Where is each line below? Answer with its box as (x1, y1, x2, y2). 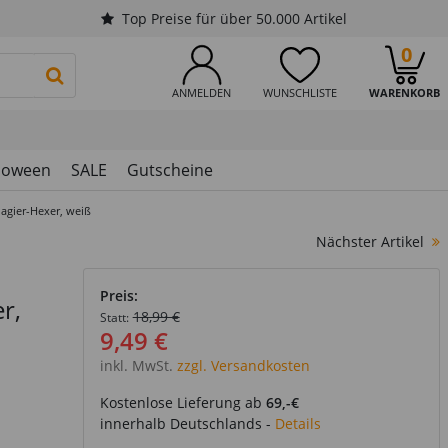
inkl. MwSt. (99, 356, 173, 375)
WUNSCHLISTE (263, 85, 337, 100)
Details (274, 414, 321, 433)
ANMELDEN (172, 85, 231, 100)
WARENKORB (369, 85, 440, 100)
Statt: (99, 310, 129, 325)
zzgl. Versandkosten (172, 356, 310, 375)
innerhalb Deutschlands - (99, 414, 275, 433)
